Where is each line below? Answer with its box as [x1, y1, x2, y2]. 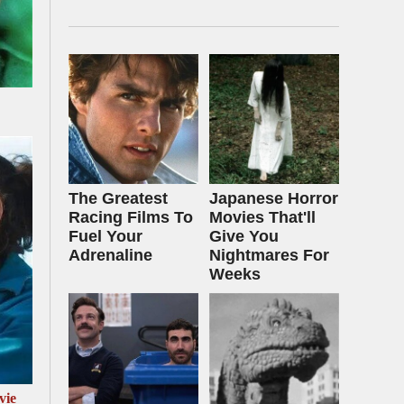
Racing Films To [69, 208, 193, 226]
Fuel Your [69, 227, 142, 245]
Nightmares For [209, 246, 329, 264]
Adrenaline [69, 246, 152, 264]
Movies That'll [209, 208, 316, 226]
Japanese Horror [209, 189, 338, 207]
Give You [209, 227, 279, 245]
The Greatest [69, 189, 168, 207]
